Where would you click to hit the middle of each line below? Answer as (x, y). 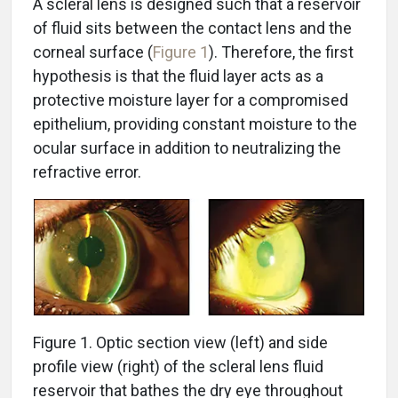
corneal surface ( (93, 52)
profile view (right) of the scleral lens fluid (178, 367)
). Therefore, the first (281, 52)
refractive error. (87, 172)
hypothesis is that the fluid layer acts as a (178, 76)
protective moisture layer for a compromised (191, 100)
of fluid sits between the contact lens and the (192, 28)
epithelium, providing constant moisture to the (195, 124)
